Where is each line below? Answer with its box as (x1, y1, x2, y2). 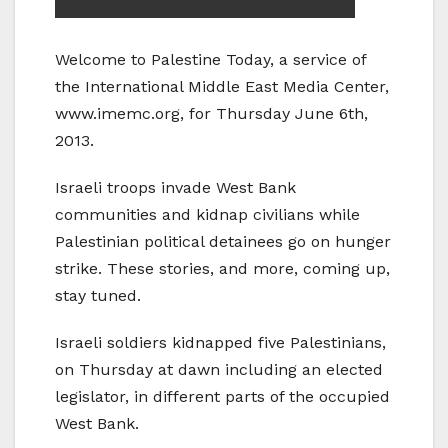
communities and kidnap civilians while (55, 205, 360, 225)
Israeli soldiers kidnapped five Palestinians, (55, 333, 386, 353)
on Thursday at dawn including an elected (55, 360, 383, 380)
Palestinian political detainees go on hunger (55, 232, 391, 252)
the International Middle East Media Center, (55, 77, 389, 97)
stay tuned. (55, 286, 141, 306)
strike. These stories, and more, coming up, (55, 259, 390, 279)
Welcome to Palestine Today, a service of (55, 50, 366, 70)
